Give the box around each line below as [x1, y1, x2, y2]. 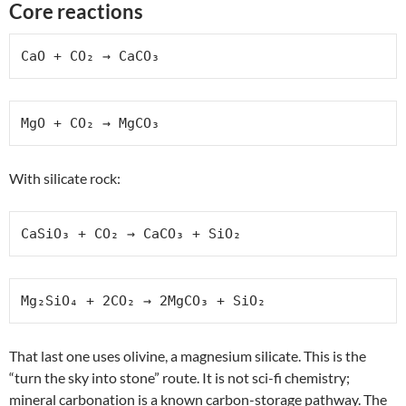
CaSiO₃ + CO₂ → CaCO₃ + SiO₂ [21, 225, 241, 242]
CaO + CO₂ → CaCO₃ [21, 47, 159, 64]
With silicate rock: [9, 169, 121, 187]
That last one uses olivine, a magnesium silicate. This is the [9, 346, 366, 364]
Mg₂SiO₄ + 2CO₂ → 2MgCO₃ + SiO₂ [21, 292, 266, 309]
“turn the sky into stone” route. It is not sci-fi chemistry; [9, 368, 350, 386]
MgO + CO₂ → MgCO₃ [21, 114, 159, 131]
